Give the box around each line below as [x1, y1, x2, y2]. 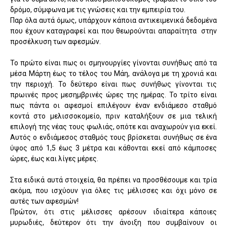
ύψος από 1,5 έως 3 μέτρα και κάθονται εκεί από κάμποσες [10, 143, 217, 152]
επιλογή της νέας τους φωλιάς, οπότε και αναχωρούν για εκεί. [10, 122, 217, 131]
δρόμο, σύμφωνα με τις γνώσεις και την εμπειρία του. [10, 5, 185, 14]
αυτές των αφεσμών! [10, 197, 79, 205]
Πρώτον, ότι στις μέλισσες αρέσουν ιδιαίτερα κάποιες [10, 207, 217, 216]
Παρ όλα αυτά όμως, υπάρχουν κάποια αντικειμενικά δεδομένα [10, 16, 217, 24]
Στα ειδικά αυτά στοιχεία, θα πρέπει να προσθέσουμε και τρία [10, 175, 217, 184]
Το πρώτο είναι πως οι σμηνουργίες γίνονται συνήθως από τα [10, 58, 217, 67]
